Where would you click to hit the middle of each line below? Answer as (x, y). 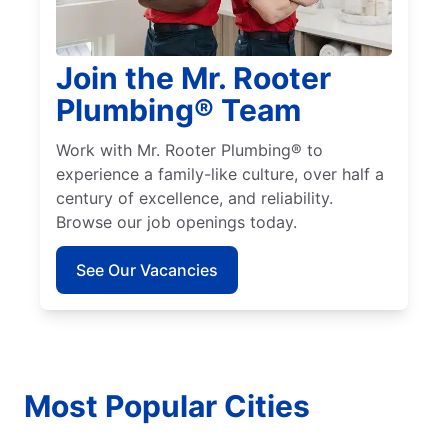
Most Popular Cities (167, 406)
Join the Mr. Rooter (193, 78)
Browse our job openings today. (176, 222)
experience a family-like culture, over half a (220, 174)
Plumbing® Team (178, 110)
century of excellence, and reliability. (194, 198)
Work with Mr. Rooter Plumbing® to (189, 150)
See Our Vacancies (147, 270)
